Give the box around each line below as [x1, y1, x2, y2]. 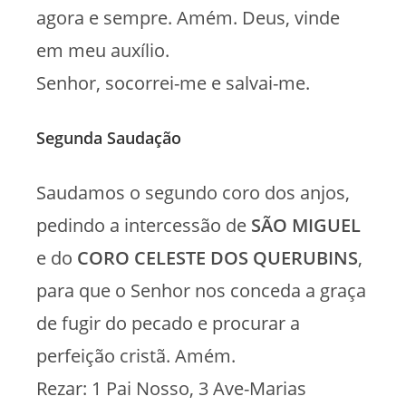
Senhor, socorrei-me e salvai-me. [36, 70, 310, 95]
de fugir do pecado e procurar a [36, 310, 300, 335]
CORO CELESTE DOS [77, 245, 248, 270]
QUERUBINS [253, 245, 358, 270]
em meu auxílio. [36, 37, 169, 63]
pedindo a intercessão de [36, 212, 251, 237]
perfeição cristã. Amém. [36, 343, 236, 368]
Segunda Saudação [36, 126, 181, 149]
